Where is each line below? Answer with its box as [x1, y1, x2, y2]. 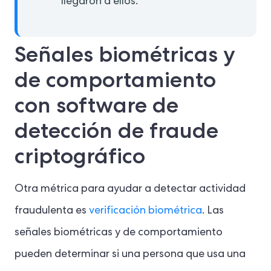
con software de [15, 91, 178, 120]
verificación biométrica [89, 206, 202, 217]
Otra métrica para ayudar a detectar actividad [15, 184, 246, 195]
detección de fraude [15, 116, 218, 145]
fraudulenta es [15, 206, 89, 217]
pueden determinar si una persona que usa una [15, 249, 246, 261]
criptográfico [15, 142, 145, 171]
